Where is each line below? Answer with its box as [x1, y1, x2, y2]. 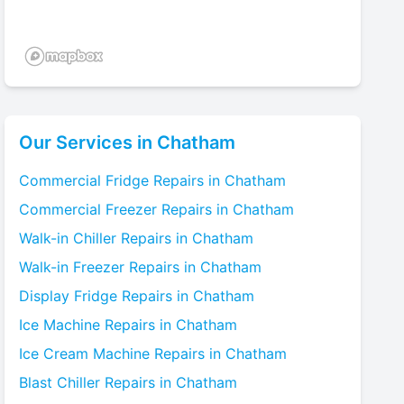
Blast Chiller [19, 373, 101, 391]
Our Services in [19, 132, 158, 153]
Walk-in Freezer [19, 258, 125, 276]
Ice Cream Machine [19, 344, 151, 363]
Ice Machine [19, 316, 101, 334]
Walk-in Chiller [19, 229, 117, 247]
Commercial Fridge [19, 171, 150, 189]
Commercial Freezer [19, 200, 158, 218]
